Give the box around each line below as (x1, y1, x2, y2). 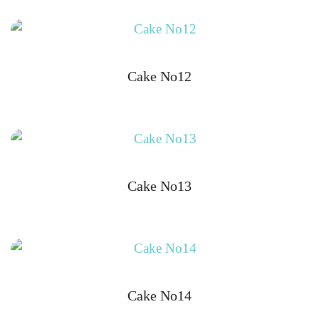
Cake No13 (127, 177, 192, 194)
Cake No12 (127, 68, 192, 85)
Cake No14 (127, 287, 192, 303)
